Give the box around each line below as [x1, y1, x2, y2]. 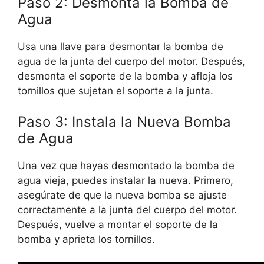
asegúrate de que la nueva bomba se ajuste [18, 189, 227, 201]
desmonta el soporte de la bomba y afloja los [18, 70, 233, 82]
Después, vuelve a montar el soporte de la [18, 218, 218, 230]
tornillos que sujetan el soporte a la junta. [18, 85, 213, 97]
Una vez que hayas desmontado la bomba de [18, 159, 235, 171]
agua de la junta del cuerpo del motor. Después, [18, 55, 245, 68]
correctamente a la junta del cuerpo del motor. [18, 203, 237, 216]
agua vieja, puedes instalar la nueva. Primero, [18, 174, 233, 186]
